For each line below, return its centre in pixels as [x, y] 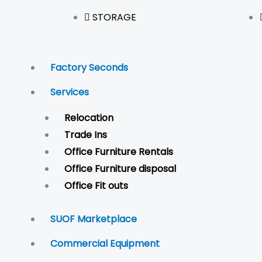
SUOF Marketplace [94, 219]
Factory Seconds [89, 67]
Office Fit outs [96, 185]
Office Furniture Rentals [120, 151]
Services [70, 92]
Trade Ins [86, 135]
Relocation [89, 118]
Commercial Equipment [105, 243]
